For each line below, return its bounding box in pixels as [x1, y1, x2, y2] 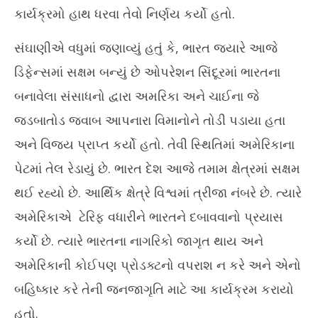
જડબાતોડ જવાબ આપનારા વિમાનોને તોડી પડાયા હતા [14, 111, 285, 129]
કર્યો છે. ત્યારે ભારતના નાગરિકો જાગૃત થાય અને [14, 232, 263, 250]
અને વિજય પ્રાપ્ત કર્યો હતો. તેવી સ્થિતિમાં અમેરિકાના [14, 136, 295, 153]
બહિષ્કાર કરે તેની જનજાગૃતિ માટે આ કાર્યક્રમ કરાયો [14, 280, 294, 298]
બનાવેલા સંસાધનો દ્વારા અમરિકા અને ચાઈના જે [14, 87, 259, 105]
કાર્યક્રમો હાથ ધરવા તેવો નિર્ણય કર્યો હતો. [14, 5, 235, 23]
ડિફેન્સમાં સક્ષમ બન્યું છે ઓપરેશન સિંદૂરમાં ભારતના [14, 63, 280, 81]
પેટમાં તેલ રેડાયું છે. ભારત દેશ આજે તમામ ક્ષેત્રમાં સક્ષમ [14, 160, 300, 177]
